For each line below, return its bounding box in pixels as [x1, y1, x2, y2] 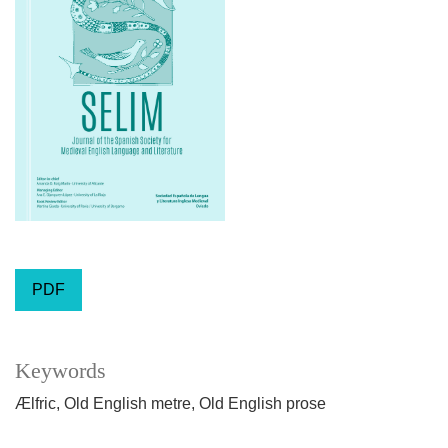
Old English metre [64, 394, 191, 412]
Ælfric [15, 394, 56, 412]
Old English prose [199, 394, 326, 412]
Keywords [15, 358, 106, 383]
